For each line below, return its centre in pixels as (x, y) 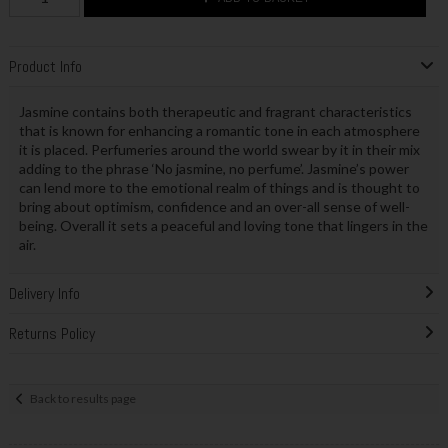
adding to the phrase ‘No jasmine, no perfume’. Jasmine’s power (213, 168)
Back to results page (83, 399)
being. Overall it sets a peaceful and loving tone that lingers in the (223, 225)
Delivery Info (44, 293)
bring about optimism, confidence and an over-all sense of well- (214, 206)
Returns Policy (51, 333)
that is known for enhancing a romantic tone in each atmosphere (219, 130)
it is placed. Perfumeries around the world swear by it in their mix (219, 149)
